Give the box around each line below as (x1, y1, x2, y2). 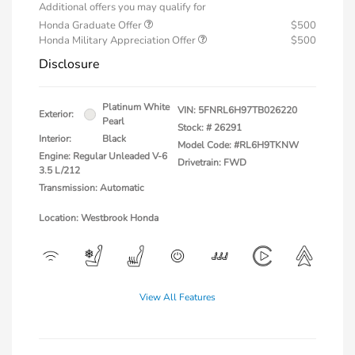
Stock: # (177, 121, 212, 135)
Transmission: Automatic (39, 181, 144, 195)
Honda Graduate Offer (39, 18, 144, 33)
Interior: (39, 132, 71, 146)
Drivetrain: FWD (177, 156, 246, 170)
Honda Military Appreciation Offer (39, 33, 198, 48)
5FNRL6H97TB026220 (198, 104, 297, 117)
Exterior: (39, 108, 74, 121)
